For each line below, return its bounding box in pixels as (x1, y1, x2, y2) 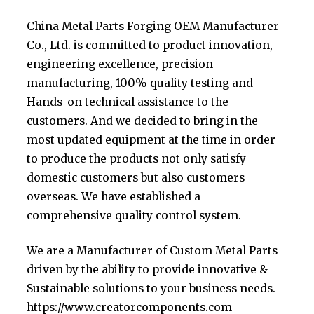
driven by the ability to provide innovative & (27, 263, 268, 277)
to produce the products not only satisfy (27, 151, 247, 165)
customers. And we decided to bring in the (27, 114, 259, 128)
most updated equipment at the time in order (27, 132, 276, 146)
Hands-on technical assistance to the (27, 95, 229, 109)
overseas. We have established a (27, 189, 201, 203)
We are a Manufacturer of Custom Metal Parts (27, 244, 278, 258)
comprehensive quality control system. (27, 208, 242, 222)
